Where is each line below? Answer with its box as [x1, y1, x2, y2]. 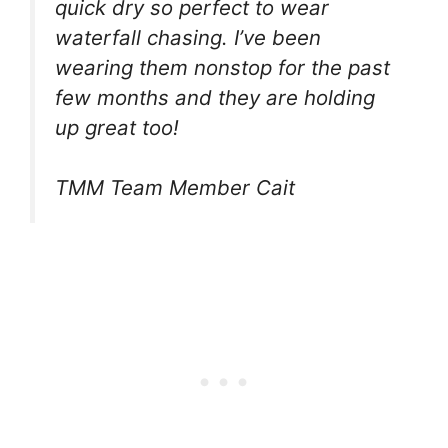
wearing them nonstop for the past [55, 54, 390, 80]
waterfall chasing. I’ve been [55, 24, 321, 50]
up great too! [55, 114, 179, 140]
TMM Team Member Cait [55, 175, 295, 201]
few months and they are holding [55, 84, 375, 110]
